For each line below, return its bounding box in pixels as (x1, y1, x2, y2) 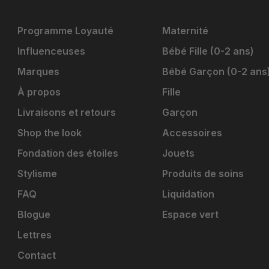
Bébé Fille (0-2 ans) (162, 45, 254, 58)
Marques (17, 65, 59, 78)
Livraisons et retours (17, 106, 116, 119)
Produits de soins (162, 168, 244, 180)
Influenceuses (17, 45, 85, 58)
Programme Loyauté (17, 25, 113, 37)
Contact (17, 249, 56, 262)
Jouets (162, 147, 195, 160)
